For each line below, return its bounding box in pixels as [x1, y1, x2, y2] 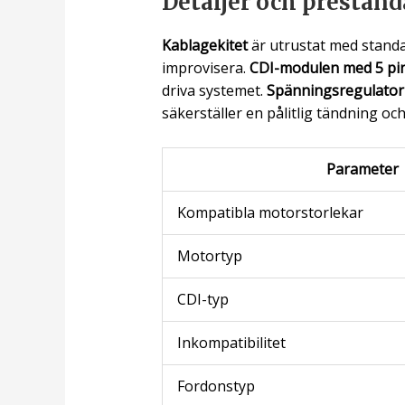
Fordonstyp [176, 376, 255, 397]
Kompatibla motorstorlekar [176, 202, 363, 223]
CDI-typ [176, 289, 229, 310]
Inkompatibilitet [176, 333, 286, 353]
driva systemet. [161, 80, 267, 100]
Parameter [325, 159, 399, 180]
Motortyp [176, 246, 242, 267]
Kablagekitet [161, 34, 248, 55]
